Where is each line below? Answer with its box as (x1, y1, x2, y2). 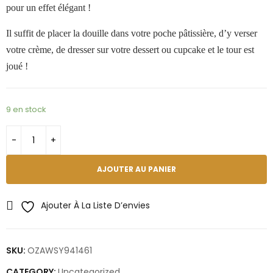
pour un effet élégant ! (6, 2, 91, 13)
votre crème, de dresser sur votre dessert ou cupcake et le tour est (6, 44, 254, 55)
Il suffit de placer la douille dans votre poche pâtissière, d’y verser (6, 28, 257, 38)
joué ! (6, 61, 28, 71)
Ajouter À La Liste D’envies (41, 199, 150, 211)
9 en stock (6, 104, 46, 115)
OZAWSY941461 (27, 244, 92, 257)
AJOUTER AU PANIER (97, 164, 176, 174)
